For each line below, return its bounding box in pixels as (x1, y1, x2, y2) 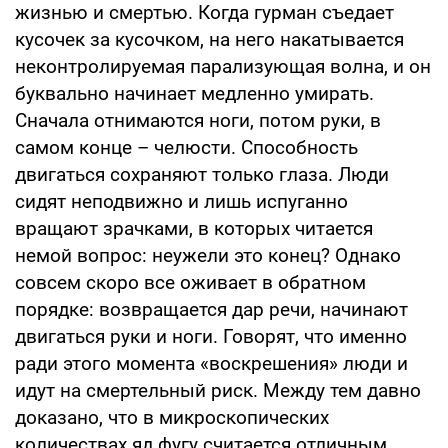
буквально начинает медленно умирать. (15, 81, 374, 105)
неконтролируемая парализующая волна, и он (15, 54, 431, 78)
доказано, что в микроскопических (15, 405, 329, 429)
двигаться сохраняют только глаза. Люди (15, 162, 389, 186)
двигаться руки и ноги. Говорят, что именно (15, 324, 407, 348)
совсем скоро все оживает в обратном (15, 270, 366, 294)
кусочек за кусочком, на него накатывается (15, 27, 404, 51)
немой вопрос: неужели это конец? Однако (15, 243, 401, 267)
